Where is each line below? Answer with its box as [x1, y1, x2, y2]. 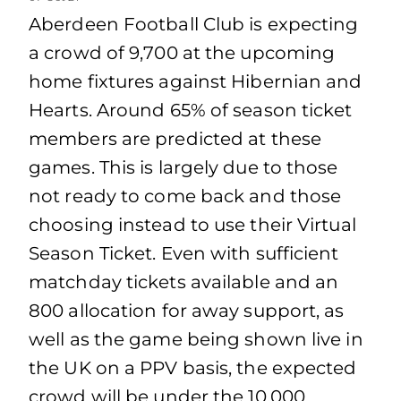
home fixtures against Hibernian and [29, 71, 363, 92]
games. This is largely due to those [29, 157, 338, 178]
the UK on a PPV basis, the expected [29, 357, 357, 379]
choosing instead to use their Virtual [29, 214, 356, 235]
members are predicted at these [29, 128, 322, 149]
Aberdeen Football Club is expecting [29, 13, 359, 35]
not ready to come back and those [29, 185, 342, 207]
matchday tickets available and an [29, 271, 339, 293]
